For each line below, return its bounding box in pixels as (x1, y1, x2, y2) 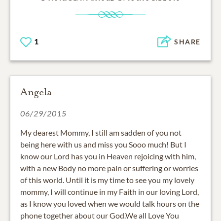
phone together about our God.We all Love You (20, 210, 179, 220)
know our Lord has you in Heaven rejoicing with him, (20, 151, 196, 161)
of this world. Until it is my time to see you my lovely (20, 175, 194, 184)
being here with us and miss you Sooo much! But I (20, 139, 186, 149)
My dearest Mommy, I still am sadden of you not (20, 127, 182, 137)
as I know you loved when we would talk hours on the (20, 198, 199, 208)
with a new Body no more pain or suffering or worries (20, 163, 198, 173)
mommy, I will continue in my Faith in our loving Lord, (20, 186, 199, 196)
